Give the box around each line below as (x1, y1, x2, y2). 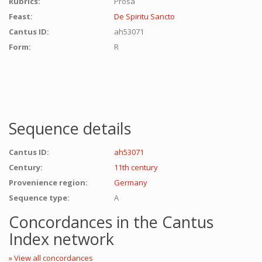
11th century (114, 162, 158, 173)
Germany (114, 177, 147, 188)
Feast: (9, 11, 35, 22)
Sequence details (9, 118, 131, 139)
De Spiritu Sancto (114, 11, 175, 22)
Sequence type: (9, 192, 71, 203)
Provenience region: (9, 177, 89, 188)
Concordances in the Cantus (9, 211, 213, 233)
